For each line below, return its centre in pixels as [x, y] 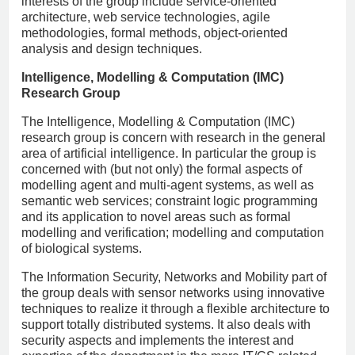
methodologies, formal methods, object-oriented [155, 32]
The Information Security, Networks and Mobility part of [174, 277]
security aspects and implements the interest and [158, 340]
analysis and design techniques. [112, 48]
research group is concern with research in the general [174, 137]
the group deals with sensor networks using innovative [173, 292]
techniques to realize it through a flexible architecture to [176, 308]
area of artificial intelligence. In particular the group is [169, 153]
